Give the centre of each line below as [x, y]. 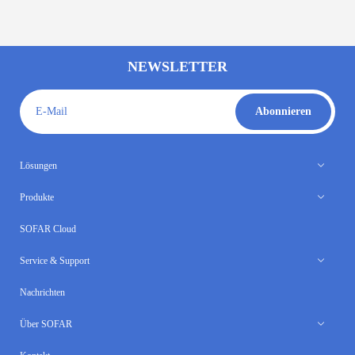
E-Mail [51, 112]
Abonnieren [284, 112]
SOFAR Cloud [48, 229]
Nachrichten [42, 293]
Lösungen [38, 166]
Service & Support [54, 261]
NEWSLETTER [177, 67]
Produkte [36, 198]
